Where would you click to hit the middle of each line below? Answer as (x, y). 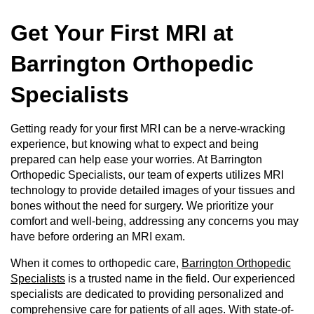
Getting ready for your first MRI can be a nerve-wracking (148, 129)
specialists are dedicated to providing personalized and (147, 294)
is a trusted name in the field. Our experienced (180, 279)
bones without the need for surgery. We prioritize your (142, 206)
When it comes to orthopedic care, (96, 263)
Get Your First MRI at (122, 33)
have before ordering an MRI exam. (98, 237)
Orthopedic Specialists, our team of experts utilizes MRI (147, 175)
